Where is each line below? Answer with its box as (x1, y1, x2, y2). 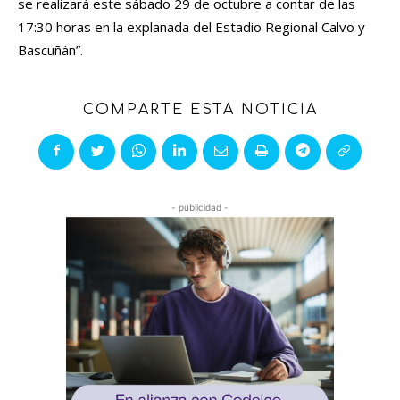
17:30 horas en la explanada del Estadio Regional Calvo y (18, 18, 365, 37)
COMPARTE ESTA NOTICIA (82, 102, 318, 119)
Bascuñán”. (18, 41, 83, 60)
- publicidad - (171, 202, 229, 213)
